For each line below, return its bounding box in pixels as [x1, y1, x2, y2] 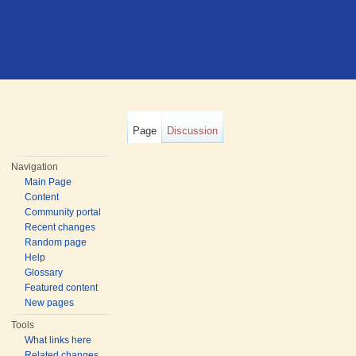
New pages [25, 297, 75, 308]
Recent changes [25, 222, 96, 233]
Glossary [25, 267, 64, 278]
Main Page [25, 176, 72, 188]
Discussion [167, 125, 219, 137]
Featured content [25, 282, 99, 293]
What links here [25, 335, 92, 346]
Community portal [25, 207, 102, 218]
